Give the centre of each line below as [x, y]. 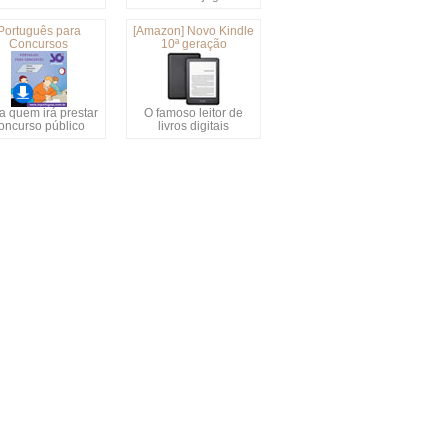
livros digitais [193, 126]
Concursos [38, 44]
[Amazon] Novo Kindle [193, 31]
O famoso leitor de [193, 113]
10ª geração [193, 44]
